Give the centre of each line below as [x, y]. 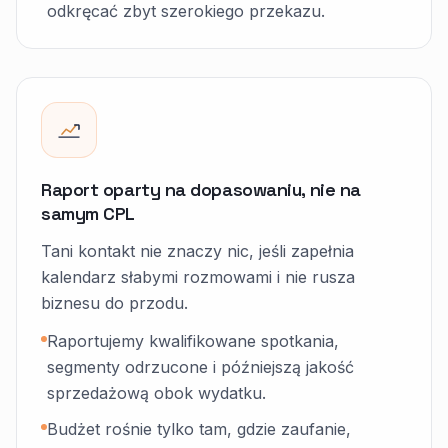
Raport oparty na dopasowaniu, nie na [201, 189]
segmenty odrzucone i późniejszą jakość [200, 367]
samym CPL [88, 213]
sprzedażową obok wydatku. [156, 393]
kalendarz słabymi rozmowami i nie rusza [198, 277]
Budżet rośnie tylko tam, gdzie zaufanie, [199, 429]
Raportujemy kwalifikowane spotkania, [193, 341]
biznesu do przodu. [114, 303]
